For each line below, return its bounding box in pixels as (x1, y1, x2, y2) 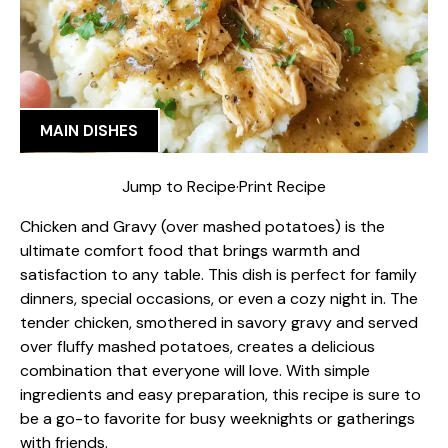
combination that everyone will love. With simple (20, 359, 370, 381)
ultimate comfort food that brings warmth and (20, 239, 360, 261)
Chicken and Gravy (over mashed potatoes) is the (20, 215, 385, 237)
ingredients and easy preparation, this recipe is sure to (20, 383, 421, 405)
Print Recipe (239, 175, 326, 197)
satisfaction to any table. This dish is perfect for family (20, 263, 417, 285)
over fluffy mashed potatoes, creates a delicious (20, 335, 375, 357)
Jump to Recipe (122, 175, 236, 197)
